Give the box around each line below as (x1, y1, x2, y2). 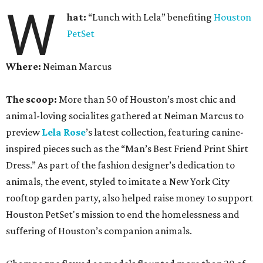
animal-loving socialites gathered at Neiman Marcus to (6, 110, 244, 122)
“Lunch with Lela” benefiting (88, 11, 214, 23)
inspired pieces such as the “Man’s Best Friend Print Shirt (6, 143, 248, 155)
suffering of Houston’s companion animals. (6, 225, 192, 237)
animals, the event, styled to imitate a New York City (6, 176, 230, 188)
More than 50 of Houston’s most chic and (59, 93, 236, 106)
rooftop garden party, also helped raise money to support (6, 192, 253, 204)
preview (6, 126, 42, 139)
